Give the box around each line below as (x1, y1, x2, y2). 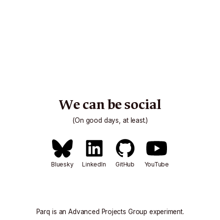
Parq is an (36, 208, 69, 216)
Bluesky (51, 161, 74, 168)
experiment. (147, 208, 184, 216)
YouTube (144, 161, 169, 168)
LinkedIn (82, 161, 106, 168)
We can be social (58, 96, 162, 113)
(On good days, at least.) (72, 116, 148, 124)
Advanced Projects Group (68, 208, 147, 216)
